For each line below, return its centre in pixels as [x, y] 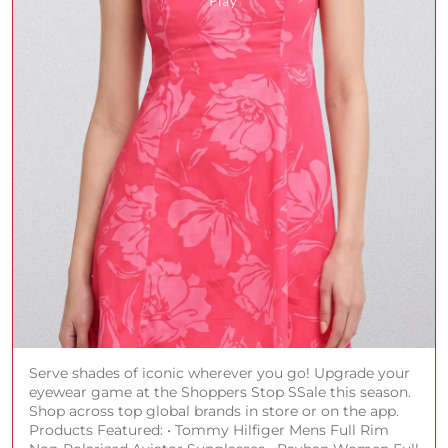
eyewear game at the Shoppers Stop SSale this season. [220, 391]
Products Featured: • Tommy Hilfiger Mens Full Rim [209, 429]
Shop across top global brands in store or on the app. [214, 410]
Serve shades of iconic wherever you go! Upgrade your [219, 372]
